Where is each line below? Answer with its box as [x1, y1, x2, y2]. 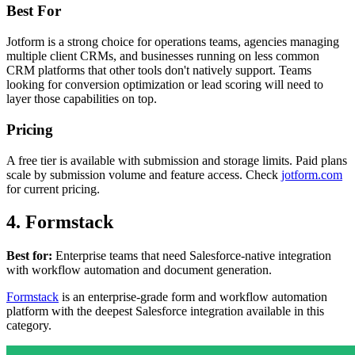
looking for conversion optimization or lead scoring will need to [6, 78, 323, 92]
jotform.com [281, 167, 342, 181]
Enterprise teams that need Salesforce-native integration [52, 249, 331, 263]
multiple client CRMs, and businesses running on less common [6, 49, 319, 63]
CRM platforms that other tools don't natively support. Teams [6, 63, 311, 78]
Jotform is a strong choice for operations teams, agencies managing [6, 35, 339, 49]
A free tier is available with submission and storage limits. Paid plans [6, 153, 347, 167]
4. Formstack [6, 212, 113, 233]
